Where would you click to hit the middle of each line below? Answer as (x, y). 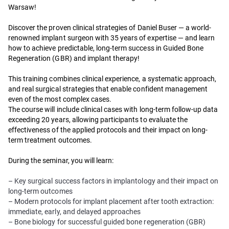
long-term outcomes (40, 191)
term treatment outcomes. (50, 140)
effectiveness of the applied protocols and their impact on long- (108, 130)
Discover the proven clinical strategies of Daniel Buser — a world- (110, 28)
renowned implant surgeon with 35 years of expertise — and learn (112, 38)
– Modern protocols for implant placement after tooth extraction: (111, 201)
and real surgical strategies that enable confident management (108, 89)
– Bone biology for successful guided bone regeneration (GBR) (107, 222)
